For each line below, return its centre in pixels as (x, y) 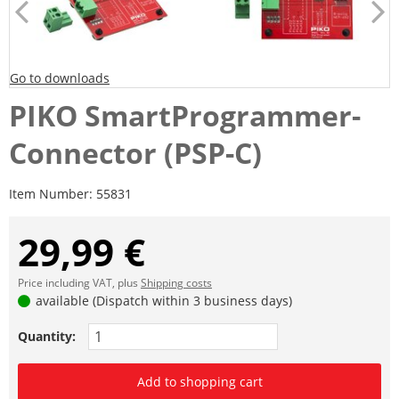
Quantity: (47, 337)
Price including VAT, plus (79, 283)
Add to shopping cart (199, 382)
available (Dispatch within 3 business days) (163, 301)
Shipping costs (176, 283)
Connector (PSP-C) (135, 153)
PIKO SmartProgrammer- (185, 116)
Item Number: (53, 194)
